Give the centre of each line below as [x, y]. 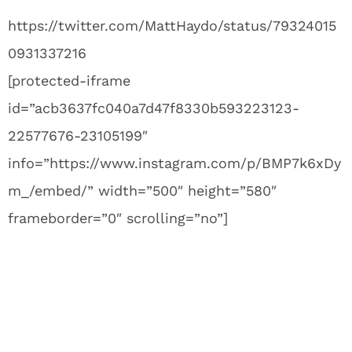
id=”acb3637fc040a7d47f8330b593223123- [154, 108]
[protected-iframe [69, 81]
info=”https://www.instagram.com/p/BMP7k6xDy [174, 163]
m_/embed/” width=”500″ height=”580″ [142, 191]
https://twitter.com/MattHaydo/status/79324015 [172, 26]
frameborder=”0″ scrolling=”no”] [118, 218]
